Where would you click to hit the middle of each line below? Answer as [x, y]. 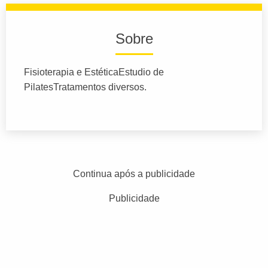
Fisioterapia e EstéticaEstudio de [94, 72]
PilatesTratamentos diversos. [85, 87]
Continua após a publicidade [134, 173]
